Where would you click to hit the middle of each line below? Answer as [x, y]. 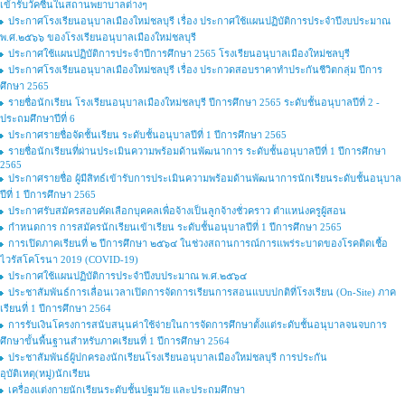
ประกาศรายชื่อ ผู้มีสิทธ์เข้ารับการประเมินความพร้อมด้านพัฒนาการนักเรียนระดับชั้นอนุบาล [205, 178]
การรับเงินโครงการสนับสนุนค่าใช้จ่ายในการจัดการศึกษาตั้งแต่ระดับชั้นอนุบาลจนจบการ [198, 325]
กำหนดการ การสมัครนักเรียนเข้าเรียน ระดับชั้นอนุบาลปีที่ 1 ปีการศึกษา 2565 [175, 227]
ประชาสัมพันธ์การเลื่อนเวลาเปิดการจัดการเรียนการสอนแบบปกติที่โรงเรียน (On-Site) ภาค [202, 292]
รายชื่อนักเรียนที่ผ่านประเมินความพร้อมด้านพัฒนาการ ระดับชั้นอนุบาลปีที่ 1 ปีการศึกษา [197, 151]
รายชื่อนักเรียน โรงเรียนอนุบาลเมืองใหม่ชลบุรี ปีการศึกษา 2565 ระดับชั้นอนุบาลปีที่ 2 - [194, 102]
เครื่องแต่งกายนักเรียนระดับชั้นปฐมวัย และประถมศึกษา [127, 390]
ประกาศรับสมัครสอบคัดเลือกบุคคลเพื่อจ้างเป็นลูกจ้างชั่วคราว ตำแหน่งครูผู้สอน [177, 211]
